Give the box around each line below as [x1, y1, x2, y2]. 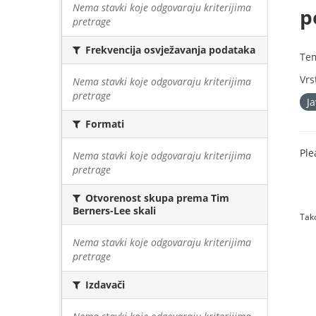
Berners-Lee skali [73, 204, 156, 217]
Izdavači [83, 278, 125, 291]
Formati [83, 117, 124, 130]
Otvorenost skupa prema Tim [83, 191, 229, 205]
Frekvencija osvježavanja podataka [83, 43, 255, 56]
